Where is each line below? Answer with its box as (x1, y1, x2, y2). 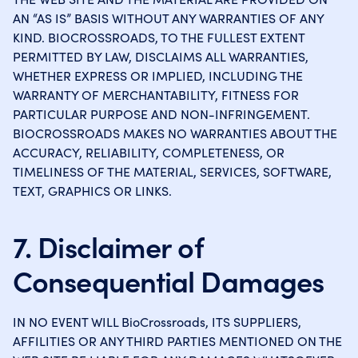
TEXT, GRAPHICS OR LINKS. (13, 181, 172, 199)
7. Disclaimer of (13, 225, 204, 266)
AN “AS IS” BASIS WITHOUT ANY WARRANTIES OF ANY (13, 9, 324, 26)
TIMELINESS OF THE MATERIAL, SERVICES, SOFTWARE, (13, 162, 332, 180)
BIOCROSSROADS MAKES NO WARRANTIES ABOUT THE (13, 124, 337, 141)
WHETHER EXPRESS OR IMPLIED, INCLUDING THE (13, 66, 303, 84)
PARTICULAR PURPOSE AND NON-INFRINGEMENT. (13, 105, 310, 122)
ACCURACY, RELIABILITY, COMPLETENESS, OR (13, 143, 284, 161)
